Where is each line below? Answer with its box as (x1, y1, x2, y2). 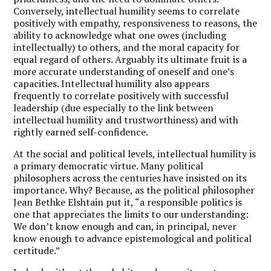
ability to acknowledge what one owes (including (13, 28, 227, 42)
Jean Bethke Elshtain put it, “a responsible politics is (13, 195, 243, 209)
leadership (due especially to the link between (13, 100, 214, 114)
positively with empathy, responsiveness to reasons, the (13, 16, 258, 30)
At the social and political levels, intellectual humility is (13, 146, 256, 160)
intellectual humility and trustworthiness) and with (13, 113, 239, 126)
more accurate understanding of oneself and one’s (13, 64, 235, 78)
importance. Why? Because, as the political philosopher (13, 183, 255, 197)
